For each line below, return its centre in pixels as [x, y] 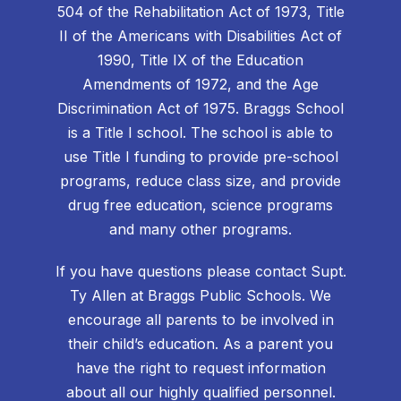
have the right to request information [200, 368]
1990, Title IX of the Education [200, 60]
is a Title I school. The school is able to [200, 133]
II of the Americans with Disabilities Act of [200, 36]
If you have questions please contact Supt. [200, 272]
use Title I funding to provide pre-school [200, 157]
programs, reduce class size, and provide [200, 181]
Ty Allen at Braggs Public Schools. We [200, 296]
